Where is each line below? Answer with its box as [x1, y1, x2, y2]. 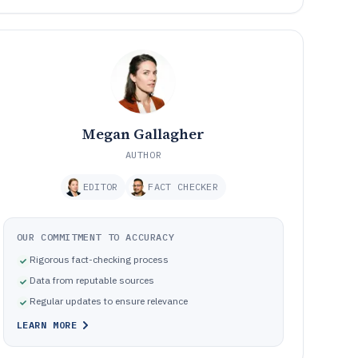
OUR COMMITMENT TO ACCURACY [16, 231, 175, 243]
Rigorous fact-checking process [29, 253, 169, 265]
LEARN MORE [16, 319, 78, 331]
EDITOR [82, 181, 118, 193]
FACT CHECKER [148, 181, 219, 193]
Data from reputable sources [29, 274, 154, 286]
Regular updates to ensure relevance [29, 295, 188, 307]
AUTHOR [125, 149, 162, 161]
